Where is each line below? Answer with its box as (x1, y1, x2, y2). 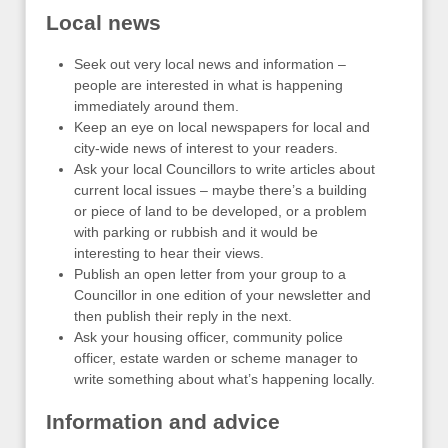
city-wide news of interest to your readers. (74, 140, 338, 156)
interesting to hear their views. (74, 245, 264, 261)
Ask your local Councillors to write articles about (74, 161, 375, 177)
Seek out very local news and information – (74, 56, 346, 72)
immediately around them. (74, 98, 239, 114)
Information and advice (46, 410, 280, 433)
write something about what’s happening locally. (74, 371, 375, 387)
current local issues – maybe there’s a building (74, 182, 367, 198)
